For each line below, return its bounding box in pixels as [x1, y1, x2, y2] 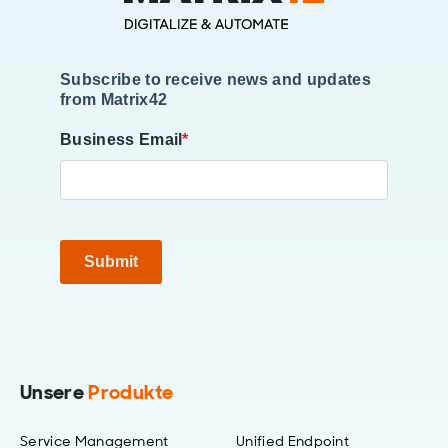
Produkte [88, 379, 174, 406]
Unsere [20, 379, 89, 406]
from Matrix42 [60, 91, 168, 109]
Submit [84, 253, 138, 271]
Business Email [60, 131, 183, 149]
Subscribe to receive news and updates [60, 71, 371, 89]
